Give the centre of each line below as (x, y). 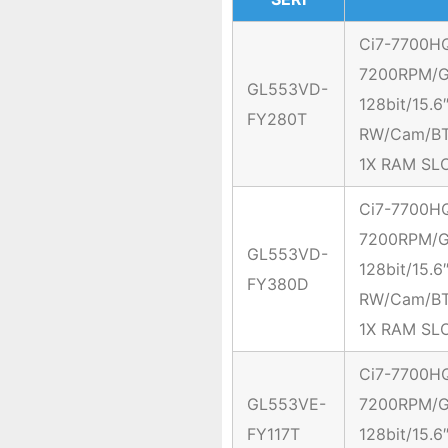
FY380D (278, 284)
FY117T (273, 434)
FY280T (277, 119)
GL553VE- (286, 404)
